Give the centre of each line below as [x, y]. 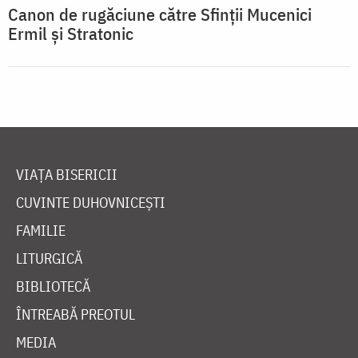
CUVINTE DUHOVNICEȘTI [91, 203]
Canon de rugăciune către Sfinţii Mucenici [160, 14]
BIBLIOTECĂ [53, 287]
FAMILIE [41, 231]
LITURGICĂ [49, 259]
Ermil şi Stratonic [71, 34]
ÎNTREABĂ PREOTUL [76, 315]
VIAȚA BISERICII [67, 175]
